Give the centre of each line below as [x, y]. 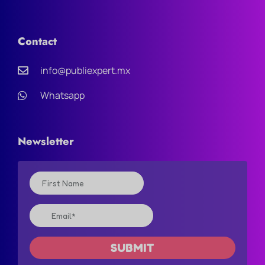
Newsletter [46, 142]
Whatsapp [62, 96]
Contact [37, 42]
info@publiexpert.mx [85, 71]
